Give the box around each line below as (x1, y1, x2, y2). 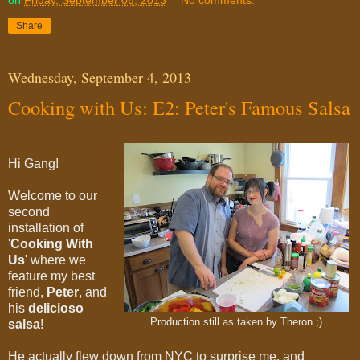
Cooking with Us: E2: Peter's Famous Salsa (8, 94, 350, 121)
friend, (8, 285, 47, 300)
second (8, 205, 50, 219)
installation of (8, 221, 84, 235)
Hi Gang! (8, 157, 59, 171)
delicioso (28, 301, 84, 316)
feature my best (8, 269, 95, 284)
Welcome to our (8, 189, 97, 203)
